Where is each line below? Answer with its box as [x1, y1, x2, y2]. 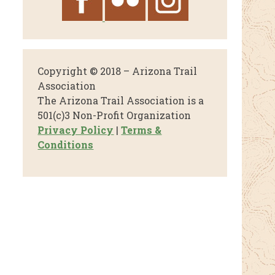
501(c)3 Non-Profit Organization [37, 108, 192, 122]
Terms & [121, 123, 162, 136]
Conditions [37, 137, 94, 151]
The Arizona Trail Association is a [37, 93, 204, 107]
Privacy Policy [37, 123, 114, 136]
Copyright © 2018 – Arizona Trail [37, 64, 198, 77]
